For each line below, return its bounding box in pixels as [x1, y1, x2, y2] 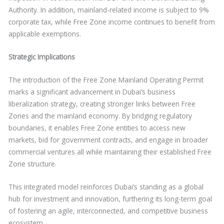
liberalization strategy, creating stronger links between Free [8, 99, 196, 109]
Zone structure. [8, 159, 57, 169]
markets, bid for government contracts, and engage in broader [8, 135, 208, 145]
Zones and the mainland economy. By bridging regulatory [8, 111, 192, 121]
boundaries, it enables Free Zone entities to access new [8, 123, 186, 133]
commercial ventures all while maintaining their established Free [8, 147, 212, 157]
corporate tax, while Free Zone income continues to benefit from [8, 17, 215, 27]
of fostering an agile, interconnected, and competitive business [8, 205, 208, 215]
